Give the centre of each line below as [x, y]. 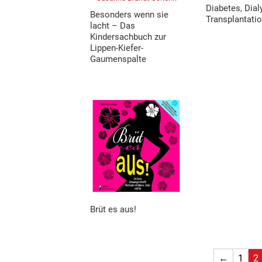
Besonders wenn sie [130, 15]
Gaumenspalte [118, 59]
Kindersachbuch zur [128, 37]
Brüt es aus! [113, 210]
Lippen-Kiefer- [117, 48]
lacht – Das [113, 26]
